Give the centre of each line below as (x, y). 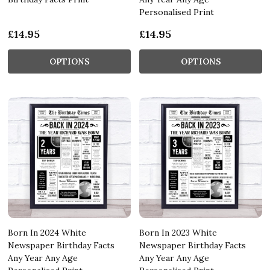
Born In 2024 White (47, 232)
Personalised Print (177, 12)
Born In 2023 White (178, 232)
